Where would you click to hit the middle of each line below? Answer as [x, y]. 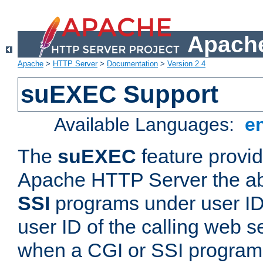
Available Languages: [147, 125]
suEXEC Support [120, 95]
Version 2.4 [186, 64]
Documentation [132, 64]
